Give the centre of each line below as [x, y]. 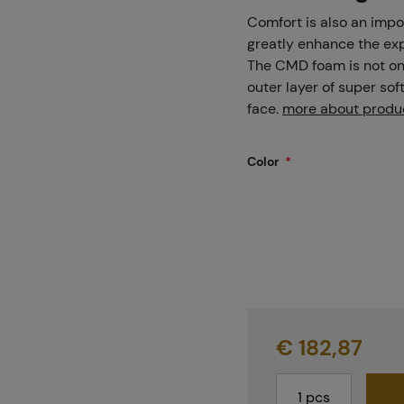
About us [229, 276]
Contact [226, 186]
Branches [230, 96]
